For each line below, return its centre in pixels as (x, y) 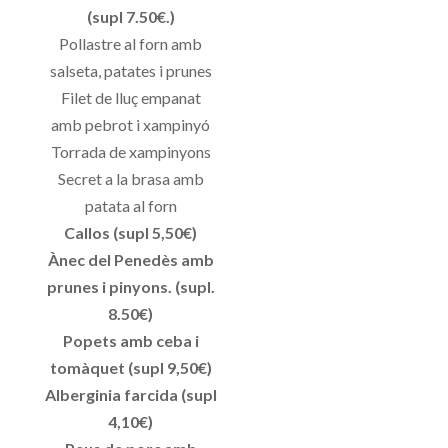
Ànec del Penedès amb (130, 260)
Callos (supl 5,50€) (131, 233)
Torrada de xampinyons (130, 152)
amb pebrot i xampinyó (131, 125)
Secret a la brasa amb (130, 179)
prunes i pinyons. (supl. (130, 287)
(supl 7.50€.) (130, 17)
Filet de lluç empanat (130, 98)
